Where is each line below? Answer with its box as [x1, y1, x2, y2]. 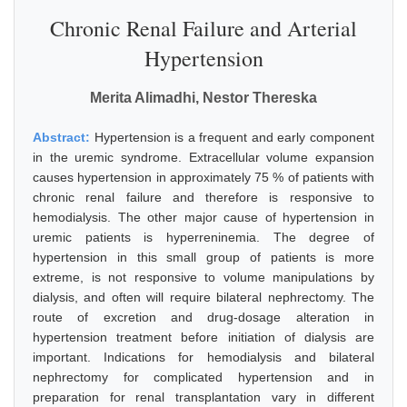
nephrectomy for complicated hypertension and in [33, 370, 374, 384]
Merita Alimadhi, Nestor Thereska [90, 90, 317, 105]
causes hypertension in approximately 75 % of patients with [33, 170, 374, 184]
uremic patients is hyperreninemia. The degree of [33, 230, 374, 244]
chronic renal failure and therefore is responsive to [33, 190, 374, 204]
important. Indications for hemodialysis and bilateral [33, 350, 374, 364]
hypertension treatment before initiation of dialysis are [33, 330, 374, 344]
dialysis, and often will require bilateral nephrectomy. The [33, 290, 374, 304]
